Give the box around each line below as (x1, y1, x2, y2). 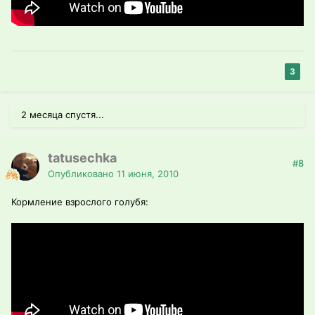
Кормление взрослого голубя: (11, 196, 148, 208)
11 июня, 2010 (117, 168, 179, 180)
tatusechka (48, 150, 117, 166)
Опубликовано (48, 168, 117, 180)
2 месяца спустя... (21, 109, 104, 121)
